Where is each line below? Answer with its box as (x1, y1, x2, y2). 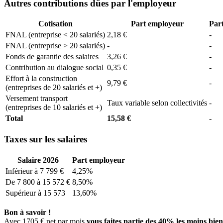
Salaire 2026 (17, 155, 59, 164)
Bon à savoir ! (4, 208, 51, 217)
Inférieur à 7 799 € (5, 166, 64, 175)
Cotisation (38, 19, 73, 28)
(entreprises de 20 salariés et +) (5, 83, 102, 92)
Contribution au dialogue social (5, 63, 104, 72)
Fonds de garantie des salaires (5, 52, 99, 61)
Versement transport (5, 94, 68, 103)
